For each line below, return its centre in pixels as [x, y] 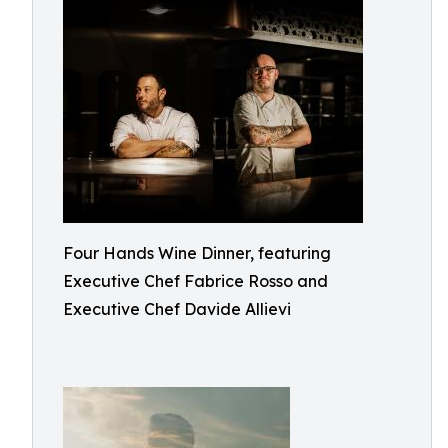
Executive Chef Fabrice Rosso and [195, 281]
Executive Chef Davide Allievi [177, 309]
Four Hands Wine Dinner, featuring [197, 253]
